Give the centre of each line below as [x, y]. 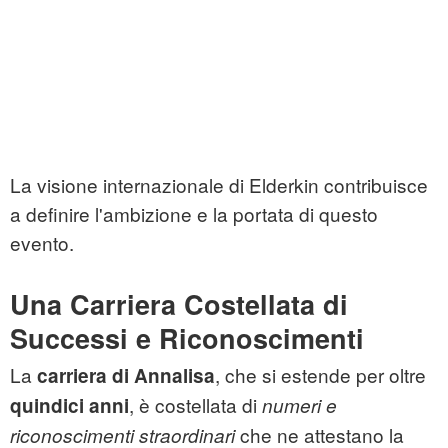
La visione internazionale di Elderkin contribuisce [219, 185]
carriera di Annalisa [126, 376]
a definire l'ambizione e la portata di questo [194, 214]
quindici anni [69, 406]
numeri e [299, 405]
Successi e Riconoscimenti [187, 338]
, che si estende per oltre [320, 375]
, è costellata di [195, 405]
